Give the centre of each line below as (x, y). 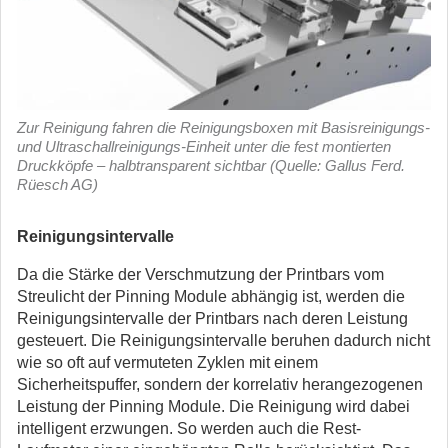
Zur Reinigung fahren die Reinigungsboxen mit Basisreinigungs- (223, 127)
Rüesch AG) (57, 184)
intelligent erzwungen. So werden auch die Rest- (189, 428)
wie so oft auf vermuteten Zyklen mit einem (167, 362)
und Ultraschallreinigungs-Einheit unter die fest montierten (204, 146)
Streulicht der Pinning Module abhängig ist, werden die (211, 296)
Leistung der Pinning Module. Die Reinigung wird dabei (213, 406)
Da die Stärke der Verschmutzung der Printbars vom (200, 274)
